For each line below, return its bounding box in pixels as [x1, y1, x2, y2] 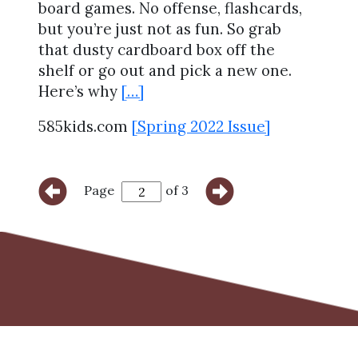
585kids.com [38, 117, 132, 137]
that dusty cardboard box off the [38, 39, 275, 59]
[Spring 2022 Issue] [132, 117, 270, 137]
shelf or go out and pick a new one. [38, 60, 292, 80]
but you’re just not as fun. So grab [38, 18, 281, 38]
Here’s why [38, 81, 121, 101]
